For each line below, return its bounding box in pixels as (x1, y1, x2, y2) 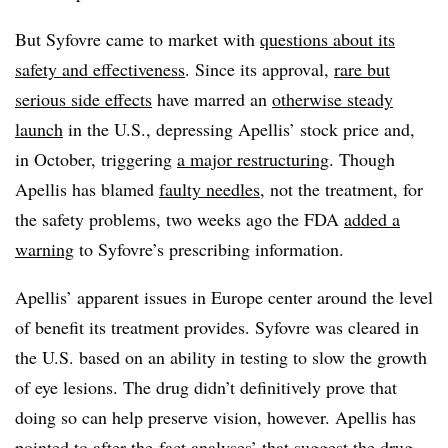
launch (15, 117, 63, 141)
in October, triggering (15, 147, 177, 171)
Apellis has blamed (15, 177, 159, 201)
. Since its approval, (185, 57, 334, 81)
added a (344, 207, 400, 231)
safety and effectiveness (15, 57, 185, 81)
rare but (334, 57, 390, 81)
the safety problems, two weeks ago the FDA (15, 207, 344, 231)
